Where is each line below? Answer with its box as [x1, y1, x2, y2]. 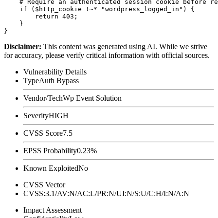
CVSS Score [23, 128, 63, 137]
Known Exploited [23, 163, 78, 172]
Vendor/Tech [23, 93, 63, 102]
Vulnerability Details [23, 67, 87, 76]
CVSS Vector [23, 180, 65, 189]
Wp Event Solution [63, 93, 122, 102]
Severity [23, 111, 49, 120]
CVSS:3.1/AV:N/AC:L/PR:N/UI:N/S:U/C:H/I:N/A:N [23, 189, 189, 198]
